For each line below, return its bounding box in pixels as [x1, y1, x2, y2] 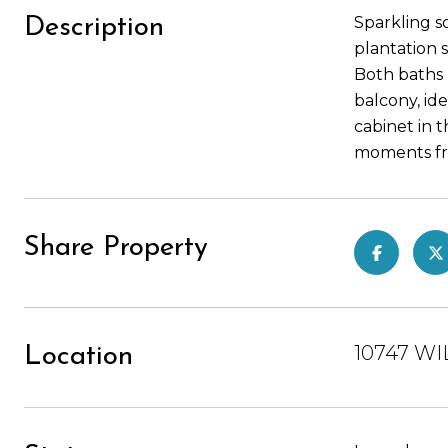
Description [24, 14, 164, 42]
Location [24, 343, 133, 371]
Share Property [24, 234, 208, 262]
